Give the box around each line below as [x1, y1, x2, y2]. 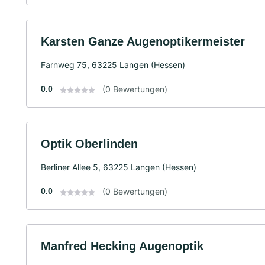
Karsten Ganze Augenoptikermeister [41, 35, 245, 48]
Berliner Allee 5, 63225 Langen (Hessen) [41, 162, 196, 172]
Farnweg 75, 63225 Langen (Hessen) [41, 60, 185, 70]
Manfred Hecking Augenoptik [41, 240, 203, 253]
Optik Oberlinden [41, 137, 138, 150]
